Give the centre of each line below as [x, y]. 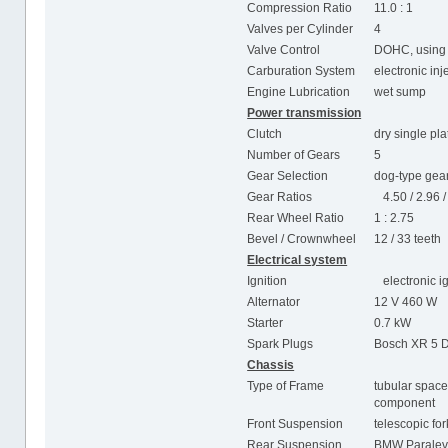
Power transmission [304, 112]
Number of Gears [294, 154]
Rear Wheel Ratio [296, 217]
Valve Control [284, 49]
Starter [265, 322]
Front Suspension [295, 423]
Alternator [274, 301]
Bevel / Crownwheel [302, 238]
